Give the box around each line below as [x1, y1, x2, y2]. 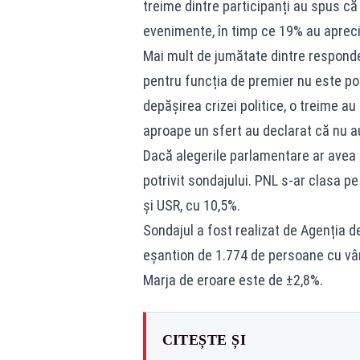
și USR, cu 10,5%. [142, 197, 240, 214]
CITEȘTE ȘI [162, 332, 246, 348]
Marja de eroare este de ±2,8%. [142, 272, 323, 288]
